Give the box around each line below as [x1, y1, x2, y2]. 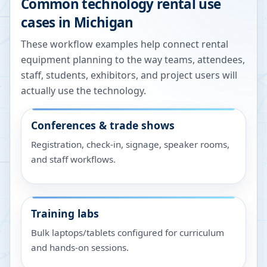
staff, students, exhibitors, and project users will [21, 69, 237, 82]
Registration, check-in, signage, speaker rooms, [31, 138, 229, 150]
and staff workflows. [31, 153, 116, 165]
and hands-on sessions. [31, 241, 129, 253]
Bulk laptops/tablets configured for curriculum [31, 226, 224, 238]
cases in [21, 13, 74, 32]
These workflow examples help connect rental [21, 38, 228, 51]
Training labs [31, 206, 99, 221]
